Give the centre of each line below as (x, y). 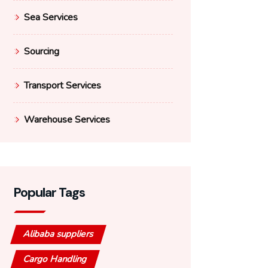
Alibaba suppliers (59, 234)
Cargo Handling (55, 259)
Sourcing (42, 51)
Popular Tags (49, 192)
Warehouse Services (67, 120)
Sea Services (51, 17)
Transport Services (63, 86)
